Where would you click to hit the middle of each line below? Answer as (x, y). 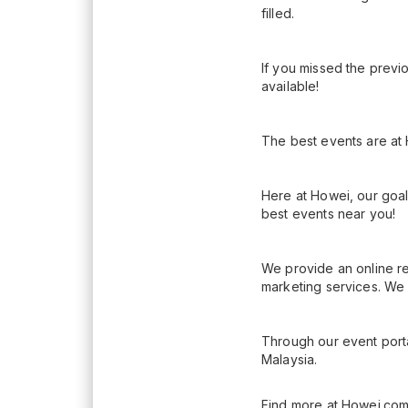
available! (292, 87)
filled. (280, 14)
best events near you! (329, 214)
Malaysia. (290, 360)
